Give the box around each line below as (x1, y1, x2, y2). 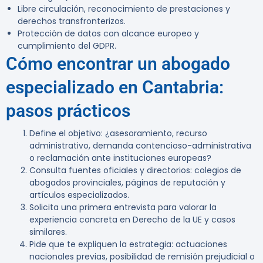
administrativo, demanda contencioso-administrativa (29, 140, 251, 152)
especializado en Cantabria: (6, 77, 224, 98)
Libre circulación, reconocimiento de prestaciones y (18, 3, 230, 15)
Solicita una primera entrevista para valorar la (29, 201, 217, 214)
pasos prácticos (6, 100, 130, 122)
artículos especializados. (29, 189, 129, 201)
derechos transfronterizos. (18, 15, 126, 28)
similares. (29, 226, 67, 238)
